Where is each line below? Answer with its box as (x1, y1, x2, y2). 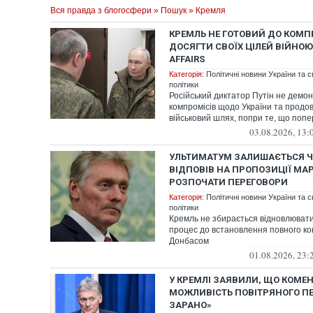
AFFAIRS (169, 54, 205, 64)
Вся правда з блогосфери (50, 6, 152, 15)
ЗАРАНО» (169, 300, 212, 310)
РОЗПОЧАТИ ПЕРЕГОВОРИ (169, 177, 288, 187)
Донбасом (169, 236, 209, 246)
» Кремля (187, 6, 226, 15)
